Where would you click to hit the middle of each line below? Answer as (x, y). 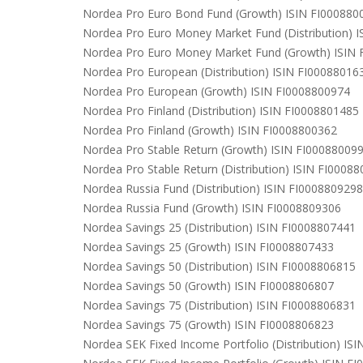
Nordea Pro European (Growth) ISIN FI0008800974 (216, 91)
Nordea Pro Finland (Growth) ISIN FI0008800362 (210, 130)
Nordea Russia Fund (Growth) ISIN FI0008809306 (212, 208)
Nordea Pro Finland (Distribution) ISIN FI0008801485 (221, 111)
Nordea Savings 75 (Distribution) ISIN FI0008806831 (219, 305)
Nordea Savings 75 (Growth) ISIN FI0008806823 (208, 325)
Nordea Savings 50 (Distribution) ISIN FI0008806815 (219, 266)
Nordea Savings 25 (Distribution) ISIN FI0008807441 (219, 227)
